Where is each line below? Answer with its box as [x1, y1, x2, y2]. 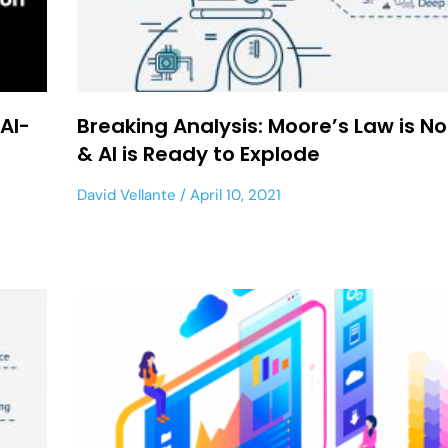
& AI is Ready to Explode [77, 139, 321, 168]
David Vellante [77, 184, 177, 205]
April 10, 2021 [186, 184, 282, 205]
